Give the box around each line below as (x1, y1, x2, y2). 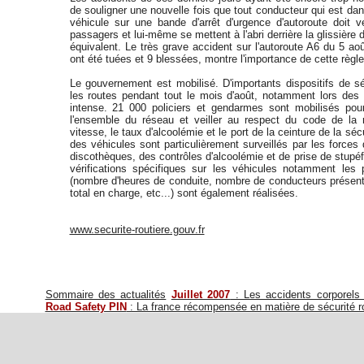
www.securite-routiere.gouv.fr (69, 223, 205, 236)
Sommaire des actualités (45, 288, 167, 301)
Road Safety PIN (45, 301, 127, 313)
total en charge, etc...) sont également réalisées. (69, 187, 298, 199)
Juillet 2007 (171, 288, 231, 301)
